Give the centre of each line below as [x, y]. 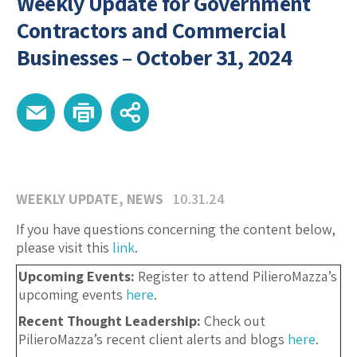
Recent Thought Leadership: [110, 321]
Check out [233, 321]
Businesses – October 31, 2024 [154, 57]
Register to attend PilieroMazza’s [236, 277]
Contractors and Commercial [151, 30]
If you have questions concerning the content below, [176, 229]
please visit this [64, 248]
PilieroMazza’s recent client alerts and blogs [153, 339]
